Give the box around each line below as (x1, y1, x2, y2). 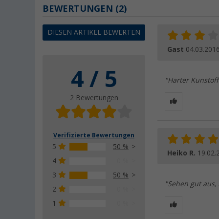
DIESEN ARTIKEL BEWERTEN (47, 28, 140, 36)
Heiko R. (167, 149, 197, 157)
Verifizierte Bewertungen (53, 131, 134, 139)
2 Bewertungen (69, 93, 118, 102)
